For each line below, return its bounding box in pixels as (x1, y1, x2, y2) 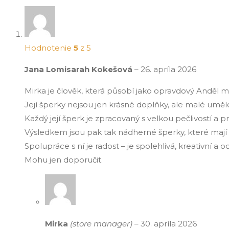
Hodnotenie (25, 42, 74, 53)
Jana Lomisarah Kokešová (25, 64, 134, 74)
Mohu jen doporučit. (25, 154, 103, 165)
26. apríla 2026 (141, 64, 196, 74)
